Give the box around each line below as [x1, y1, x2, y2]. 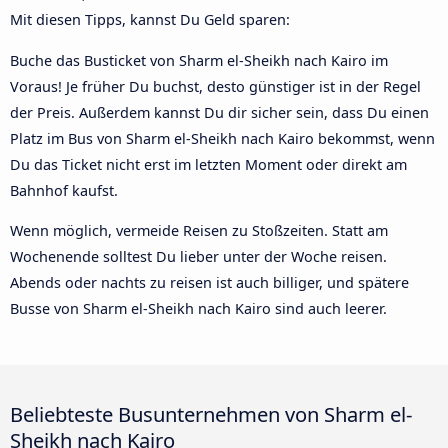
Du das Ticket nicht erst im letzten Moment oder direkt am [10, 154, 407, 174]
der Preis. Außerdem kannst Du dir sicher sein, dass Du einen [10, 102, 429, 122]
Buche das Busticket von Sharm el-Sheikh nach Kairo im [10, 50, 388, 70]
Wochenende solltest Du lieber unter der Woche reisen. [10, 247, 387, 267]
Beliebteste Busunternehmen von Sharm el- [10, 400, 412, 429]
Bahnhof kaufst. [10, 180, 118, 200]
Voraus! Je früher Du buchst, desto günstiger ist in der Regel [10, 76, 421, 96]
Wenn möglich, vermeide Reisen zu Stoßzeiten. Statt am [10, 221, 388, 241]
